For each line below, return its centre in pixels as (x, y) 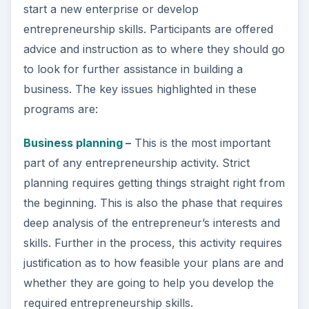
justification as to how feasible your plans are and (153, 262)
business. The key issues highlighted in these (140, 89)
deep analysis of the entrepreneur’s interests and (151, 222)
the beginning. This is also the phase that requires (153, 202)
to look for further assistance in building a (133, 69)
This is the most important (200, 142)
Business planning (73, 142)
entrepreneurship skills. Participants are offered (148, 29)
